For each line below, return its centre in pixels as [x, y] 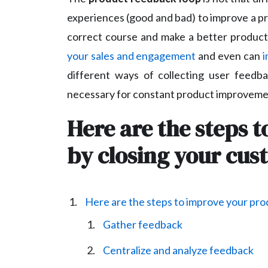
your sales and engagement [132, 56]
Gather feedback [143, 225]
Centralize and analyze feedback [178, 250]
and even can [229, 56]
